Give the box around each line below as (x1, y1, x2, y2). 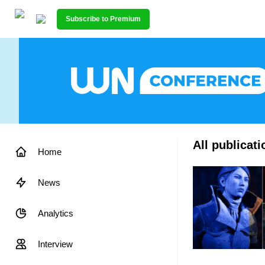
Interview (38, 239, 73, 249)
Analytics (38, 208, 73, 218)
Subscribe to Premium (66, 14, 141, 23)
